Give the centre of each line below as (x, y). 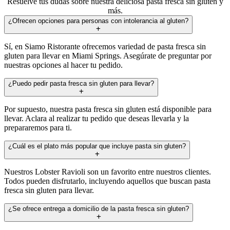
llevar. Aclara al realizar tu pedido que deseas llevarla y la (97, 118)
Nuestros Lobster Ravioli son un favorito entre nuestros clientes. (108, 171)
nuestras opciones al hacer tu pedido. (63, 65)
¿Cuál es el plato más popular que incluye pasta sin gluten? (97, 146)
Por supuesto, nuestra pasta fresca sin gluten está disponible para (108, 109)
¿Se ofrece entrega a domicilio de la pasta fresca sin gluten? (99, 208)
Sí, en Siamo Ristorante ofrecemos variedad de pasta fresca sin (105, 46)
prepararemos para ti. (38, 127)
